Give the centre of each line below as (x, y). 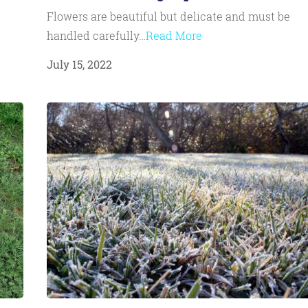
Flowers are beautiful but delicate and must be (168, 16)
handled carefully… (96, 35)
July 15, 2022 (79, 64)
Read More (174, 35)
